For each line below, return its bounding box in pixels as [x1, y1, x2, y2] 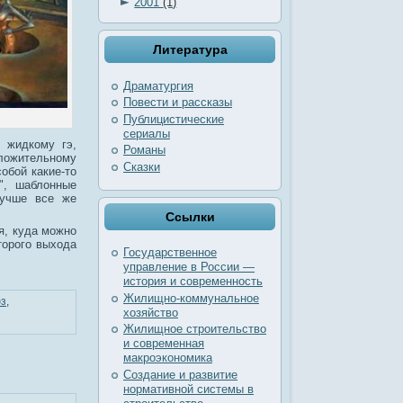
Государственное [123, 246, 217, 260]
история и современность [123, 274, 263, 289]
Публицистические [123, 112, 224, 126]
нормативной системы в [123, 381, 254, 396]
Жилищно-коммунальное [123, 291, 259, 305]
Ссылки [165, 209, 215, 224]
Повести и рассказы [123, 95, 232, 110]
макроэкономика [123, 351, 212, 365]
